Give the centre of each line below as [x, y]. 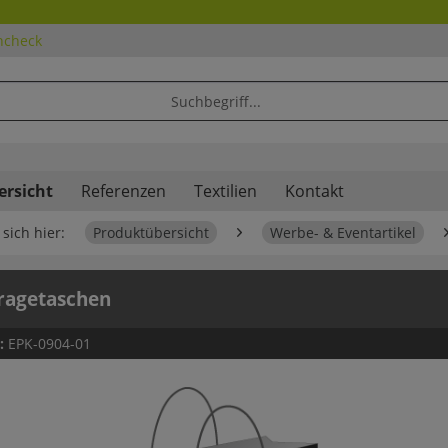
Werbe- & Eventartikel [343, 233]
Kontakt [314, 191]
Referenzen [123, 191]
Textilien [225, 191]
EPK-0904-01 [49, 344]
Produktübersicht [151, 233]
